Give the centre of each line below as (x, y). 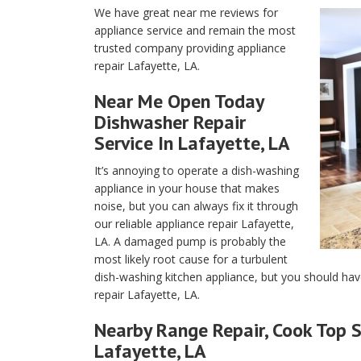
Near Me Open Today (179, 101)
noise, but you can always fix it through (196, 206)
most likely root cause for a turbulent (191, 259)
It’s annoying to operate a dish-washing (197, 170)
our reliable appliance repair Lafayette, (194, 224)
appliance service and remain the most (195, 30)
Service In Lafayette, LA (192, 143)
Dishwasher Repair (170, 122)
